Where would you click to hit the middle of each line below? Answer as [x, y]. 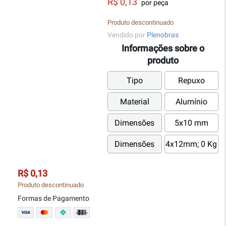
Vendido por [127, 35]
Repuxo [191, 81]
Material [134, 102]
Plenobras [163, 35]
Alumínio [191, 102]
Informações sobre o [163, 48]
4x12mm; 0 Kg [191, 144]
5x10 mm [191, 123]
